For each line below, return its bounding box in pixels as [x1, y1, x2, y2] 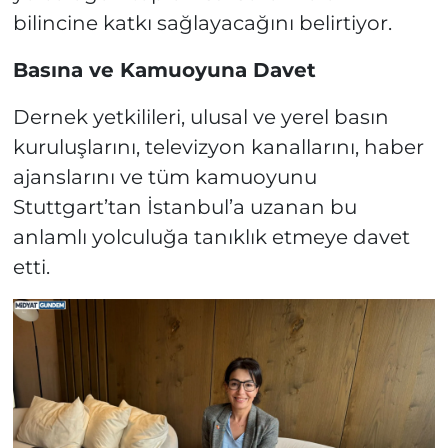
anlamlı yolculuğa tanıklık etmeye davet [12, 224, 410, 249]
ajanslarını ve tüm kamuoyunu [12, 164, 317, 189]
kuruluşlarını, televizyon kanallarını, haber [12, 134, 424, 159]
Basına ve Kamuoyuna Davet [12, 57, 316, 82]
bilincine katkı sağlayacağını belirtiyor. [12, 10, 392, 35]
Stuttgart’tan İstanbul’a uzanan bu [12, 194, 357, 219]
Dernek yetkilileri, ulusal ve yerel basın [12, 104, 389, 129]
